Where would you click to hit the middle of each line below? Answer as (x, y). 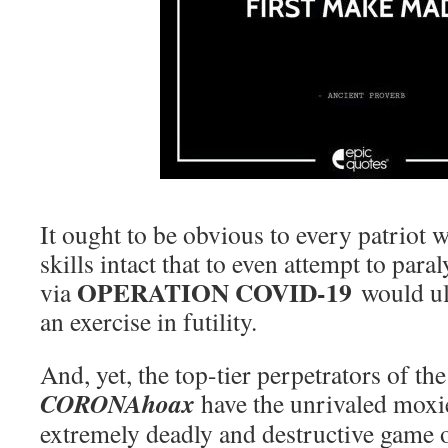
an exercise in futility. (148, 321)
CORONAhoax (117, 403)
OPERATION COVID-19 (214, 292)
